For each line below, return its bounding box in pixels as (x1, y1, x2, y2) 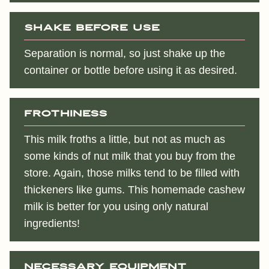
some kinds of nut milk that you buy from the (24, 150, 235, 162)
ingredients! (24, 217, 80, 229)
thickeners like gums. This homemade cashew (24, 184, 245, 196)
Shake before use (24, 22, 160, 34)
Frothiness (24, 107, 107, 120)
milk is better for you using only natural (24, 201, 208, 213)
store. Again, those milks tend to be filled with (24, 167, 240, 179)
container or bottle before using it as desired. (24, 64, 237, 76)
